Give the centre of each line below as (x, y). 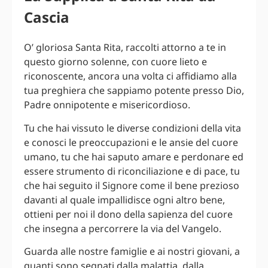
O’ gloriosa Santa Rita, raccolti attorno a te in (125, 48)
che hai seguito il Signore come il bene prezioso (132, 185)
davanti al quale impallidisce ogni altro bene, (124, 200)
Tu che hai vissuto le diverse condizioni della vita (133, 128)
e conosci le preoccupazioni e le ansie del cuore (131, 142)
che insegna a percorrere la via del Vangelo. (123, 228)
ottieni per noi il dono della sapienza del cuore (128, 214)
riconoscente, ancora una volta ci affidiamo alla (130, 76)
